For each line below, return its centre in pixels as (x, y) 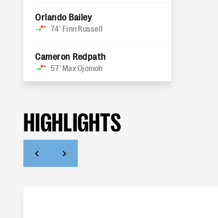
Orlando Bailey (64, 17)
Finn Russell (82, 28)
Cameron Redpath (71, 56)
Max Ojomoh (82, 68)
